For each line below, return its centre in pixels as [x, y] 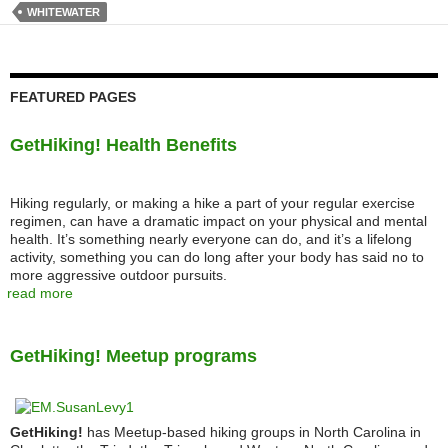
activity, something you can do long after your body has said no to [217, 257]
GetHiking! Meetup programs [133, 356]
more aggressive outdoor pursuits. [118, 275]
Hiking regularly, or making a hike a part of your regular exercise [212, 203]
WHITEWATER [63, 12]
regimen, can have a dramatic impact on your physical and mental [218, 221]
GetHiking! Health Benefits [123, 145]
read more [40, 293]
